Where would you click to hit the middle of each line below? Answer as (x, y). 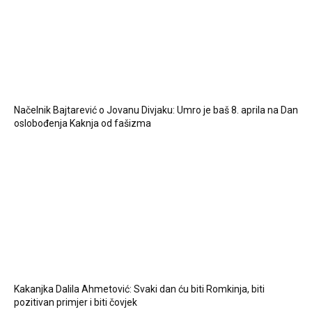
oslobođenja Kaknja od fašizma (83, 124)
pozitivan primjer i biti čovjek (76, 303)
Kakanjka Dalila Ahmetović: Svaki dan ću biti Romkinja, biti (139, 289)
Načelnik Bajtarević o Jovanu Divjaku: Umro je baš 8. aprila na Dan (156, 110)
